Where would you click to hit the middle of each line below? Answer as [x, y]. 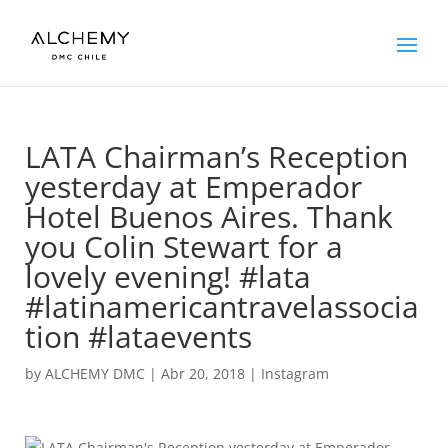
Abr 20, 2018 [202, 373]
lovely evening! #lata [167, 276]
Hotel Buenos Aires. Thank [208, 216]
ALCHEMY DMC [94, 373]
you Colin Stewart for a [183, 246]
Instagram [294, 373]
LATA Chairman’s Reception [216, 156]
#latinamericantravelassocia [221, 306]
